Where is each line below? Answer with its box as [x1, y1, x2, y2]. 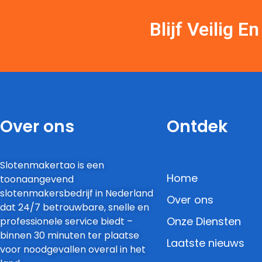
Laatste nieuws [167, 235, 244, 250]
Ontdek [167, 115, 228, 138]
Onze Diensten [167, 213, 241, 229]
